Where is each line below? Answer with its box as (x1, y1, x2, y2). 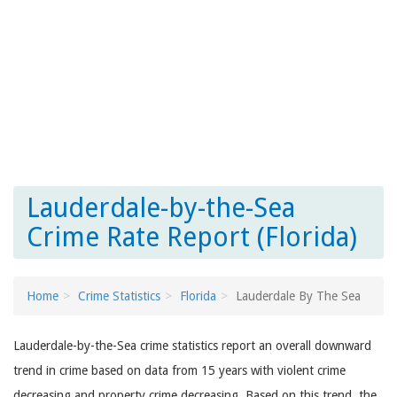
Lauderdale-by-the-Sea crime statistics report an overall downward (13, 339, 371, 353)
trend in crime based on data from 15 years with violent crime (13, 363, 346, 378)
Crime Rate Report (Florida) (27, 222, 357, 253)
